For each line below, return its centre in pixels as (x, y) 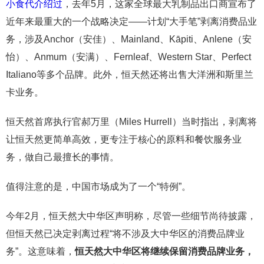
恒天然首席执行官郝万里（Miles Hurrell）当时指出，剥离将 (131, 122)
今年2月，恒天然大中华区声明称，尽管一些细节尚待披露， (131, 216)
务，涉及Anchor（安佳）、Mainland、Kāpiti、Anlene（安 (129, 39)
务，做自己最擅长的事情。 (62, 157)
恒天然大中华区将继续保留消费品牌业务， (164, 251)
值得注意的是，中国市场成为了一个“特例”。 (98, 187)
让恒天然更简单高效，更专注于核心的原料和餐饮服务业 (124, 139)
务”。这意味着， (40, 251)
